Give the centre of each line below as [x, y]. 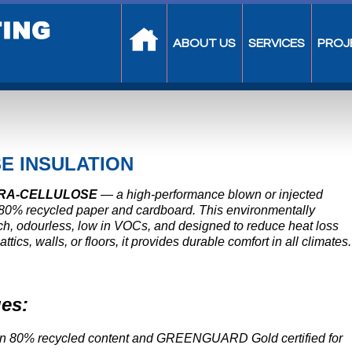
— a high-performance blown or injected [210, 194]
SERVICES [277, 43]
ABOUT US [204, 43]
